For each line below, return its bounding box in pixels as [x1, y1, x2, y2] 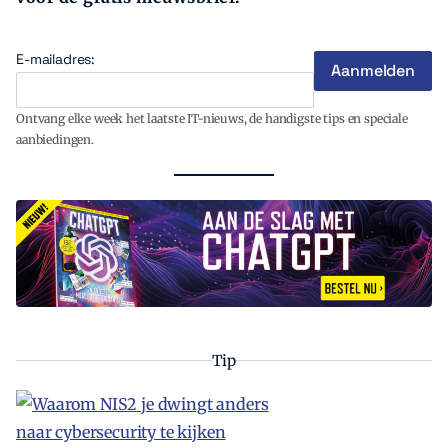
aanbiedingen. [16, 131, 94, 147]
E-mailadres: [16, 49, 96, 68]
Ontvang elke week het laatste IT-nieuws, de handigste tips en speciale [16, 110, 408, 126]
